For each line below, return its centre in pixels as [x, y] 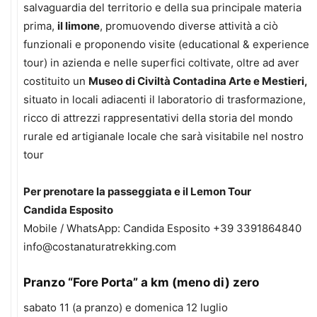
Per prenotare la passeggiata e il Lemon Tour [137, 191]
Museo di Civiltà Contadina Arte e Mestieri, [198, 81]
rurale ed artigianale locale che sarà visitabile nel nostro [163, 136]
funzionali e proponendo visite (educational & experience [166, 44]
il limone [79, 26]
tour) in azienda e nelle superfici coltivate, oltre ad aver [161, 63]
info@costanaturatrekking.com [100, 247]
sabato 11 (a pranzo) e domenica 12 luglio [126, 307]
